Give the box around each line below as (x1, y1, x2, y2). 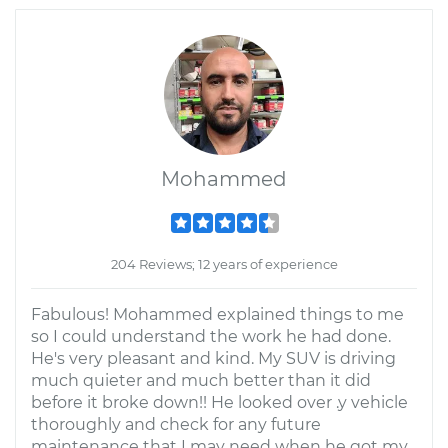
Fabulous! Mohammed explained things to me (31, 305, 404, 324)
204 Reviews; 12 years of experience (110, 256, 338, 272)
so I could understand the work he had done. (31, 327, 391, 346)
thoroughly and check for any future (31, 415, 321, 434)
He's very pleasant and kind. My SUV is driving (31, 349, 396, 368)
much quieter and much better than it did (31, 371, 371, 390)
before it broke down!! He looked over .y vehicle (31, 393, 408, 412)
